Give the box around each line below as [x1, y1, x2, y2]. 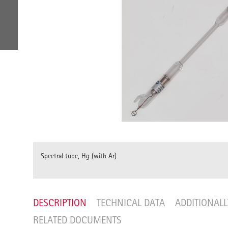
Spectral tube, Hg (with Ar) [41, 152, 117, 160]
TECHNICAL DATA [97, 196, 165, 209]
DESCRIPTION [33, 196, 87, 209]
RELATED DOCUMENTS [33, 214, 122, 226]
